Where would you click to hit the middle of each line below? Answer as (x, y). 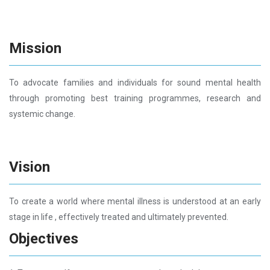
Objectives (44, 239)
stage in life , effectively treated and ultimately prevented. (119, 217)
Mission (35, 48)
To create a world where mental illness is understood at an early (135, 201)
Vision (30, 167)
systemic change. (42, 114)
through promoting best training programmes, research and (135, 98)
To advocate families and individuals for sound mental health (135, 83)
